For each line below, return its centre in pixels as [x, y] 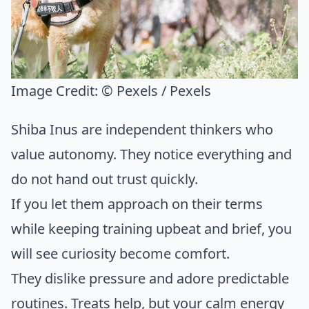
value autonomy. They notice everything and [151, 154]
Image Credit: [56, 91]
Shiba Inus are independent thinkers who [142, 130]
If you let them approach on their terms [137, 204]
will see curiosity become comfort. [120, 254]
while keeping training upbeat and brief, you [151, 229]
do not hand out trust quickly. [104, 179]
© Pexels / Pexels [156, 91]
